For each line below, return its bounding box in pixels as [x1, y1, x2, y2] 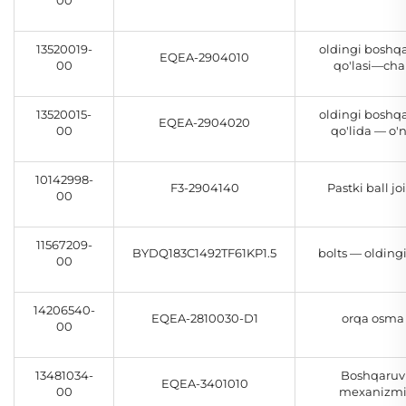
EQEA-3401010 [160, 376, 248, 391]
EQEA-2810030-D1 [150, 311, 258, 326]
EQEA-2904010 [159, 50, 249, 65]
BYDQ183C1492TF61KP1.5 [132, 246, 276, 261]
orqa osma [342, 311, 404, 326]
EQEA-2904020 [159, 115, 250, 130]
